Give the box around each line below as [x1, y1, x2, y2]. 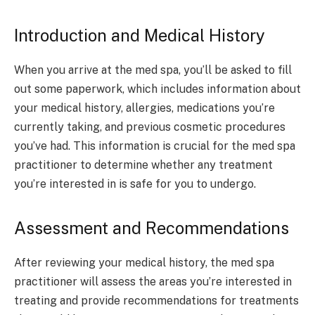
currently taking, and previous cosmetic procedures [14, 120, 285, 134]
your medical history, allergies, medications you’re [14, 101, 275, 115]
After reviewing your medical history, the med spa [14, 256, 274, 270]
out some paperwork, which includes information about [14, 82, 301, 96]
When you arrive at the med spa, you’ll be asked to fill [14, 63, 292, 77]
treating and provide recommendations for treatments [14, 294, 299, 308]
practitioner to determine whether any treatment [14, 157, 273, 172]
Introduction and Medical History [14, 25, 265, 45]
